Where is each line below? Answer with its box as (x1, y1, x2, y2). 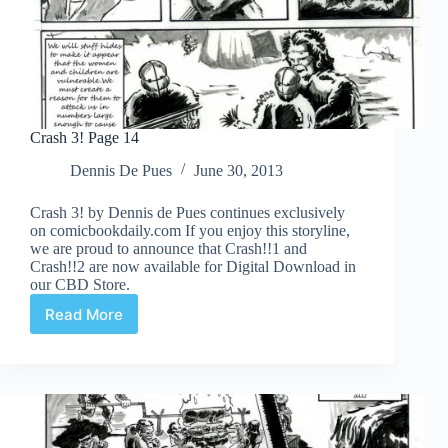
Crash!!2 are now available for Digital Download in (30, 258, 356, 276)
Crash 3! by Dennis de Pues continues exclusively (30, 204, 345, 222)
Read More (45, 304, 123, 324)
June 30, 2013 (194, 162, 283, 180)
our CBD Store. (30, 276, 130, 294)
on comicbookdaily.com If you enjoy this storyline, (30, 222, 350, 240)
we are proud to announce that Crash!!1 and (30, 240, 307, 258)
